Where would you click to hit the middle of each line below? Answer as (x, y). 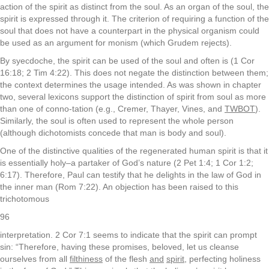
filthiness (86, 259)
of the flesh (126, 259)
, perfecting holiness (222, 259)
